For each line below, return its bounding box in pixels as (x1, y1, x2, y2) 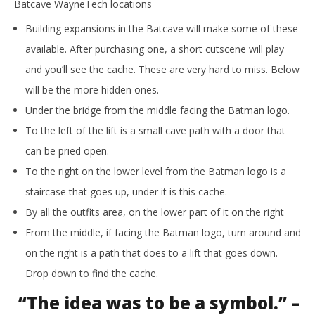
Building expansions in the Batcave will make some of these (25, 22, 298, 36)
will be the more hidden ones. (25, 83, 159, 97)
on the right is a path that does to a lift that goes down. (25, 246, 278, 260)
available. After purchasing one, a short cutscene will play (25, 42, 284, 56)
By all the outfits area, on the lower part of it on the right (25, 205, 284, 219)
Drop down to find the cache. (25, 266, 158, 281)
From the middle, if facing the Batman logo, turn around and (25, 226, 301, 240)
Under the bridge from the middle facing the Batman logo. (25, 103, 290, 117)
